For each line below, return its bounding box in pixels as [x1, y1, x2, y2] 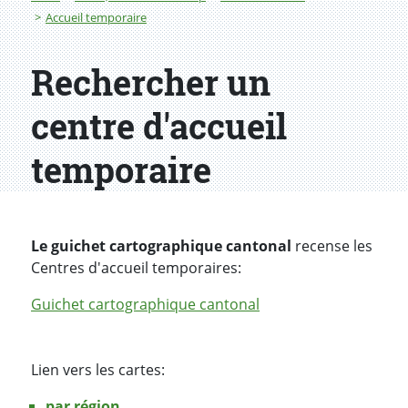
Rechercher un [31, 59, 270, 106]
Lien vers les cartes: [31, 360, 165, 381]
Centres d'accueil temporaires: [31, 258, 241, 279]
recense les [291, 236, 372, 257]
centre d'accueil [31, 103, 287, 149]
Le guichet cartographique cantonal [31, 236, 291, 257]
